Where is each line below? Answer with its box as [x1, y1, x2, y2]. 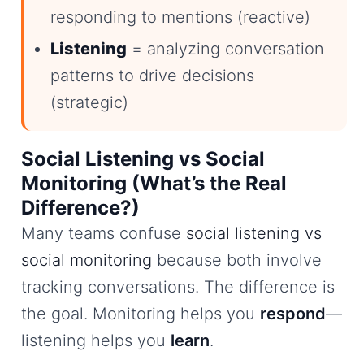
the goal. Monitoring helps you [21, 303, 260, 323]
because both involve [152, 249, 322, 270]
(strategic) [50, 92, 128, 112]
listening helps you [21, 330, 171, 350]
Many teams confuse [21, 223, 186, 243]
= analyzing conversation [127, 38, 324, 58]
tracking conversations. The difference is [21, 276, 335, 297]
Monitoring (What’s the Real [21, 171, 287, 195]
